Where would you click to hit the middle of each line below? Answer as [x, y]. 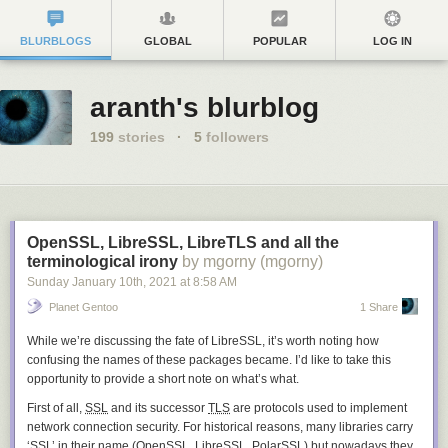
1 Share [379, 307]
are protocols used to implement [318, 408]
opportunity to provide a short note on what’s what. [163, 379]
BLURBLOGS [55, 41]
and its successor [158, 408]
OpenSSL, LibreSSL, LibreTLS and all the [183, 242]
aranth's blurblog [204, 107]
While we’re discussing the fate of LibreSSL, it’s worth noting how [203, 341]
